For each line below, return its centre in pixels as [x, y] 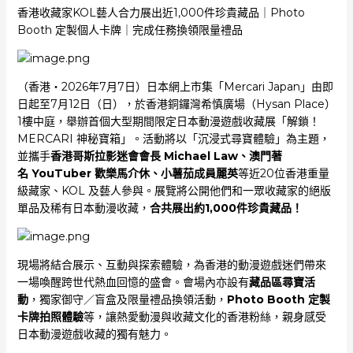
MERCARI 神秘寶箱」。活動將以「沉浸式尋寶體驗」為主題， [173, 139]
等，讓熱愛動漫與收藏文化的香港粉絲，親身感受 [204, 317]
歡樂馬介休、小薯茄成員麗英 [166, 173]
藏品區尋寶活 [282, 282]
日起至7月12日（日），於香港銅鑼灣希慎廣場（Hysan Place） [176, 104]
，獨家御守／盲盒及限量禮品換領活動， [127, 299]
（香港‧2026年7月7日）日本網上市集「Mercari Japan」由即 [175, 87]
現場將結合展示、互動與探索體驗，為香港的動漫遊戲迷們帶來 [171, 265]
